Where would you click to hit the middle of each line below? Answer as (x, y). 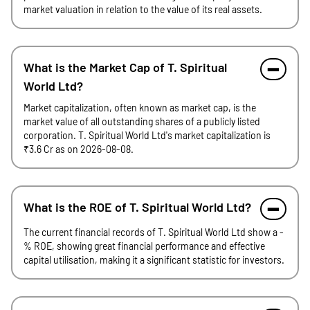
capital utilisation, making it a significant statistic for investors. (154, 260)
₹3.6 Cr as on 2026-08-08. (79, 149)
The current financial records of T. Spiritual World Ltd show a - (154, 232)
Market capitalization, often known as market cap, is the (140, 108)
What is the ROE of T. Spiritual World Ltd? (137, 207)
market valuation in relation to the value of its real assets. (143, 9)
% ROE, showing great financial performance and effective (144, 246)
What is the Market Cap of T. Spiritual (125, 67)
